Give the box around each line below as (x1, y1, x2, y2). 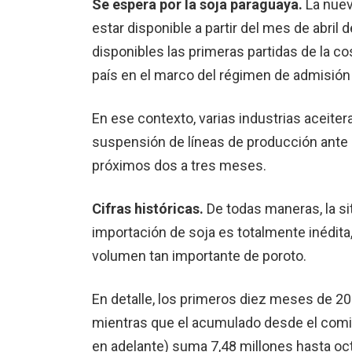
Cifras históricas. (92, 200, 203, 218)
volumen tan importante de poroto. (92, 247, 306, 265)
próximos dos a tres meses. (92, 157, 266, 174)
